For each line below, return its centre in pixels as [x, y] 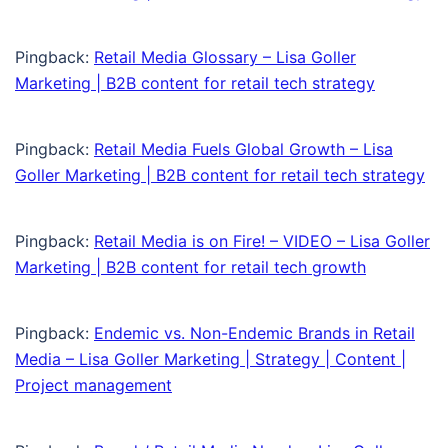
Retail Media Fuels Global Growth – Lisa [243, 149]
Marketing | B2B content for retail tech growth [190, 267]
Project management [93, 385]
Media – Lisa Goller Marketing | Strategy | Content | [210, 359]
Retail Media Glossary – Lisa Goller [225, 57]
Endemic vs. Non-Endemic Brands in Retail [254, 333]
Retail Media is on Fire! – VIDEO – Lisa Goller [262, 241]
